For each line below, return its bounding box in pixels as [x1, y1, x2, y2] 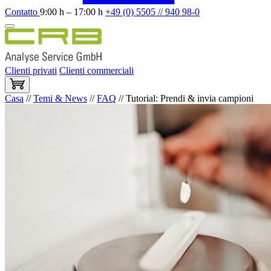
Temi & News [33, 93, 87, 104]
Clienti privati [5, 65, 57, 76]
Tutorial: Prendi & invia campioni [126, 93, 253, 104]
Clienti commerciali [59, 65, 134, 76]
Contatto [5, 6, 40, 17]
